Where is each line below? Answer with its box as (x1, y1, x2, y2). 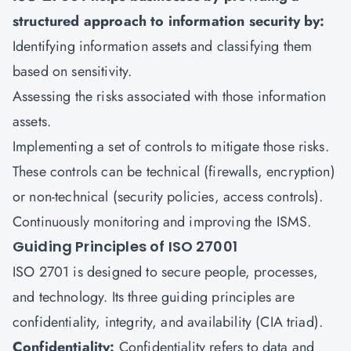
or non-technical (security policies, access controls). (13, 186, 324, 207)
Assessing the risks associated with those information (13, 86, 327, 107)
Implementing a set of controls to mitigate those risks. (13, 136, 329, 157)
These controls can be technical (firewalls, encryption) (13, 161, 335, 182)
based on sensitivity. (13, 61, 132, 81)
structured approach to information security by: (13, 11, 325, 31)
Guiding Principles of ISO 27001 (13, 237, 237, 256)
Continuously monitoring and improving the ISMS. (13, 212, 312, 232)
